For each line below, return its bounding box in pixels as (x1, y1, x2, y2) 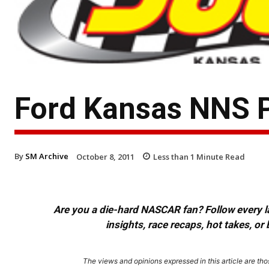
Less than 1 (153, 151, 195, 162)
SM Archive (25, 150, 68, 162)
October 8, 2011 (76, 151, 134, 162)
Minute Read (195, 151, 245, 162)
